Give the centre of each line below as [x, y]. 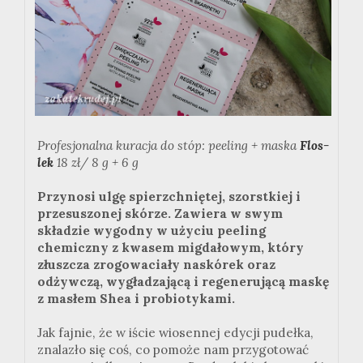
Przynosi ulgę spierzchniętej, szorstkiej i [169, 197]
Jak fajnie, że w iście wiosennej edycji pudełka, [175, 333]
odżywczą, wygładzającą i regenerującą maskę [183, 282]
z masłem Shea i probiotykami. [136, 299]
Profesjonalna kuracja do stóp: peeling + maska [169, 146]
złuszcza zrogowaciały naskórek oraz [156, 265]
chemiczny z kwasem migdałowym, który [171, 248]
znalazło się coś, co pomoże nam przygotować [173, 350]
